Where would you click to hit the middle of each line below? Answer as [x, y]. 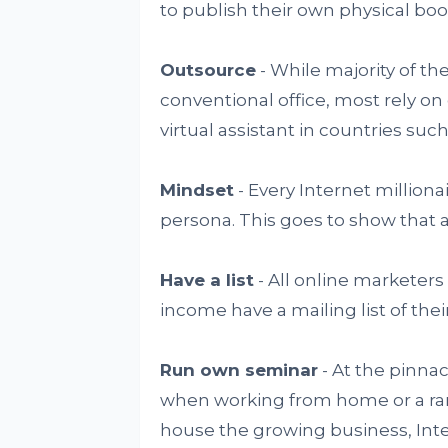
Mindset [196, 190]
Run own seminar [238, 370]
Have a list [206, 280]
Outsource [207, 70]
